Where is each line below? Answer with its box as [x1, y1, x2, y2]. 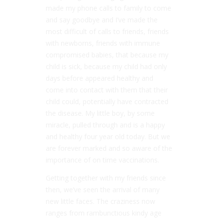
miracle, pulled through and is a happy [46, 120, 165, 129]
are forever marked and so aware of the [46, 143, 172, 153]
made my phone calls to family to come [46, 3, 171, 13]
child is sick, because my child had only [46, 61, 167, 71]
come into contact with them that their [46, 85, 168, 94]
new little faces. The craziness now [46, 196, 155, 206]
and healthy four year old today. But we [46, 131, 170, 141]
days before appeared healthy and [46, 73, 153, 83]
